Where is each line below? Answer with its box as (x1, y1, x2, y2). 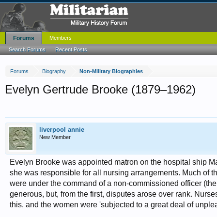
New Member (39, 134, 71, 140)
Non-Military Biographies (79, 68, 143, 74)
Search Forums (9, 46, 46, 52)
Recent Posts (55, 46, 87, 52)
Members (49, 35, 72, 41)
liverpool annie (39, 126, 84, 133)
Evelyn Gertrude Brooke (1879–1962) (5, 83, 196, 96)
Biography (42, 68, 66, 74)
